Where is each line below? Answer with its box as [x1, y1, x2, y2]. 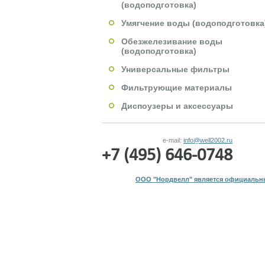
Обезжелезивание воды [121, 37, 222, 46]
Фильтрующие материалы [121, 83, 232, 92]
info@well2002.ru [183, 137, 232, 144]
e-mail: [163, 137, 183, 144]
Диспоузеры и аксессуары [121, 101, 233, 111]
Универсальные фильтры [121, 64, 230, 74]
